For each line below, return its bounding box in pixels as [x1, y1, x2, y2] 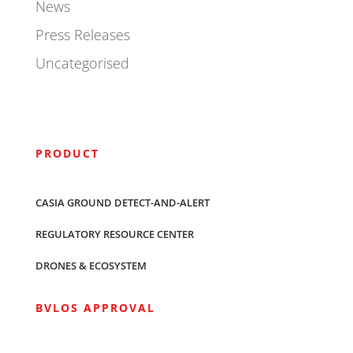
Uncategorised [35, 54, 129, 72]
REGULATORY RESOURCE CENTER [35, 227, 194, 241]
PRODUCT [35, 146, 99, 161]
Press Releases [35, 25, 130, 44]
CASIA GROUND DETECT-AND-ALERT [35, 195, 210, 210]
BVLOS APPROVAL [35, 300, 155, 315]
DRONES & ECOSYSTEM [35, 258, 147, 273]
